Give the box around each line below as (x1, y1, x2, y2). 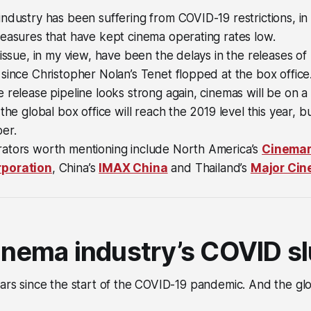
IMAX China (99, 160, 168, 175)
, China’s (51, 160, 99, 175)
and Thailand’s (167, 160, 251, 175)
